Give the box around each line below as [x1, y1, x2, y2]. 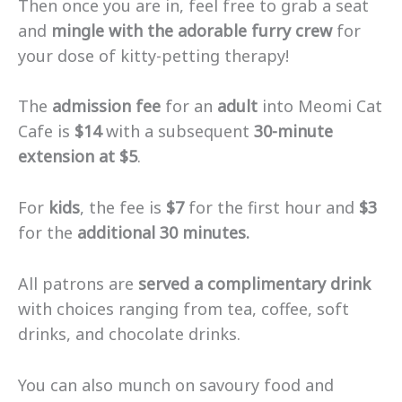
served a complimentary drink [134, 273, 371, 295]
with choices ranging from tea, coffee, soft [18, 298, 349, 320]
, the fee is [80, 197, 166, 219]
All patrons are [18, 273, 134, 295]
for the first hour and [184, 197, 359, 219]
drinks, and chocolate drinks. [18, 323, 245, 345]
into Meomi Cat [262, 95, 382, 118]
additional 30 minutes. [77, 222, 254, 244]
